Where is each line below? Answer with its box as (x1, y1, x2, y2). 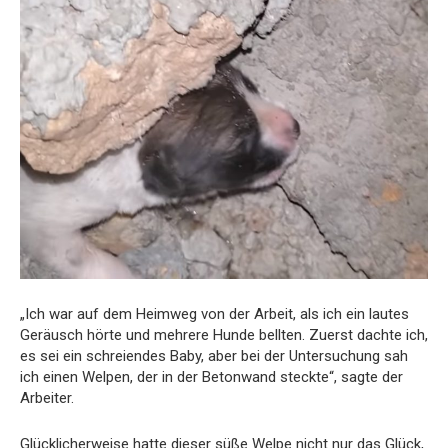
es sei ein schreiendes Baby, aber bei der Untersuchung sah (20, 347, 408, 366)
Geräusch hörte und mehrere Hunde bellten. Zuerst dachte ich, (20, 326, 428, 345)
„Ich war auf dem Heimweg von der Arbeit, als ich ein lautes (20, 305, 409, 324)
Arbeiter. (20, 389, 74, 408)
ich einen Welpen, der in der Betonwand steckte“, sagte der (20, 368, 403, 387)
